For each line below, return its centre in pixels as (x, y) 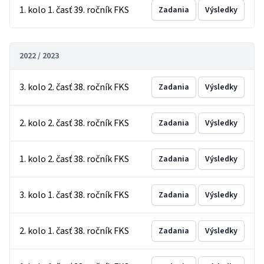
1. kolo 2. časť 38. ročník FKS (74, 159)
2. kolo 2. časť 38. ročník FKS (74, 123)
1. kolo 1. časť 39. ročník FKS (74, 10)
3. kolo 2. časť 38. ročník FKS (74, 87)
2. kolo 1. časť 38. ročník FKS (74, 231)
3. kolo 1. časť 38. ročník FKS (74, 195)
